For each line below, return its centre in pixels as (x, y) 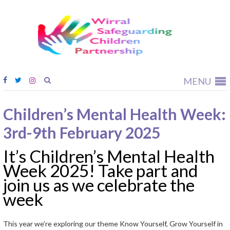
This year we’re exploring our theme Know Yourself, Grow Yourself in (113, 224)
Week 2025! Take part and (101, 170)
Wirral (201, 20)
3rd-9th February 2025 (82, 132)
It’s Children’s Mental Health (109, 156)
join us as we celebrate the (99, 185)
